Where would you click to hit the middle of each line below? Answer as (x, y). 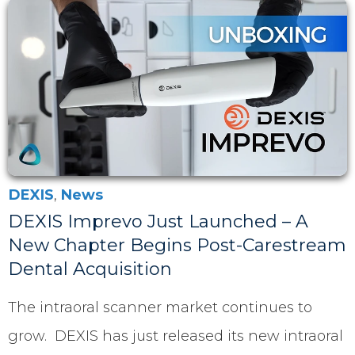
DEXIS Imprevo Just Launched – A (158, 221)
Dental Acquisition (90, 269)
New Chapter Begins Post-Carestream (177, 245)
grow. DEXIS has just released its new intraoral (176, 336)
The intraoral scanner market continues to (160, 307)
